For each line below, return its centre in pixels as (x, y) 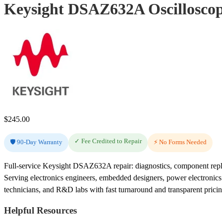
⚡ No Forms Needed (180, 142)
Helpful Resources (40, 210)
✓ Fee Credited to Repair (108, 141)
